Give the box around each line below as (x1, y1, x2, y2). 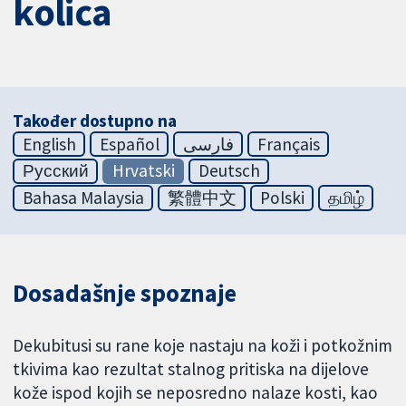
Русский (22, 159, 89, 182)
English (22, 132, 76, 155)
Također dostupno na (13, 109, 177, 131)
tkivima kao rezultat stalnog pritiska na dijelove (13, 358, 370, 381)
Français (256, 132, 320, 155)
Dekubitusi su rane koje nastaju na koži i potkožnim (13, 334, 393, 357)
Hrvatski (111, 159, 175, 182)
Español (99, 132, 159, 155)
